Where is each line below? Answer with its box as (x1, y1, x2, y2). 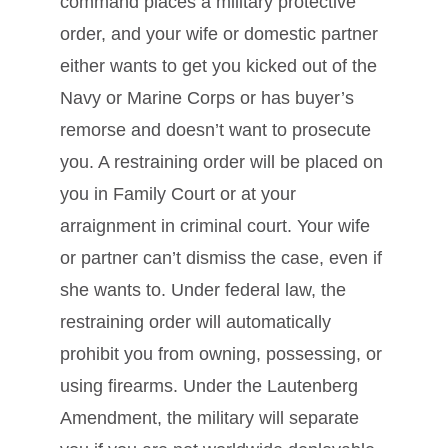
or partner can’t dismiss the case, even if (60, 248, 382, 269)
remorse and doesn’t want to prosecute (60, 120, 371, 141)
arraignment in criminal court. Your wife (60, 216, 370, 237)
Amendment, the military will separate (60, 408, 359, 429)
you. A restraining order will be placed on (60, 152, 383, 173)
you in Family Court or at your (60, 184, 296, 205)
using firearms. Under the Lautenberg (60, 376, 358, 397)
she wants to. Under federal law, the (60, 280, 346, 301)
